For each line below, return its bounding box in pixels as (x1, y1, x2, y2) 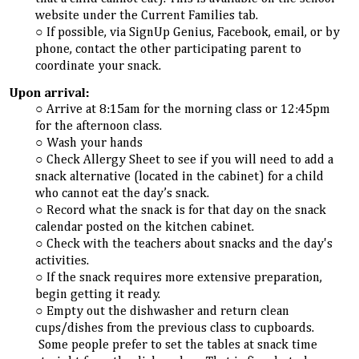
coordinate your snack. (35, 60, 162, 74)
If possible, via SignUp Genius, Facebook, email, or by (46, 26, 341, 40)
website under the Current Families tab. (35, 10, 259, 23)
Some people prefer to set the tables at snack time (35, 338, 318, 352)
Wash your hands (46, 136, 143, 150)
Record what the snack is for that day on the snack (46, 204, 327, 217)
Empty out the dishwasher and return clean (46, 305, 290, 318)
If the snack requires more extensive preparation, (46, 271, 323, 284)
